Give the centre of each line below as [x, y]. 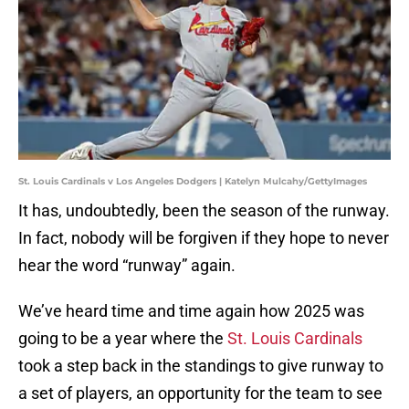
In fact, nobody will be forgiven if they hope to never [204, 238]
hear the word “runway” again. [127, 266]
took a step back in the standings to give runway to [201, 366]
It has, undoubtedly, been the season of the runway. [204, 211]
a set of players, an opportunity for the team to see [200, 393]
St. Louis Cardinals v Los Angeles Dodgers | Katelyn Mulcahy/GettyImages [193, 182]
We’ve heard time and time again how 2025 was [191, 311]
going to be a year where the [123, 339]
